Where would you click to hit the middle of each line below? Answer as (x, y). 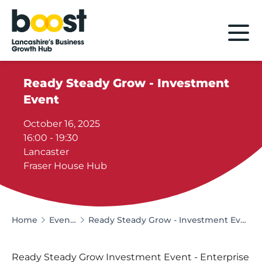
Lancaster (46, 151)
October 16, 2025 (62, 123)
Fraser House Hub (65, 166)
